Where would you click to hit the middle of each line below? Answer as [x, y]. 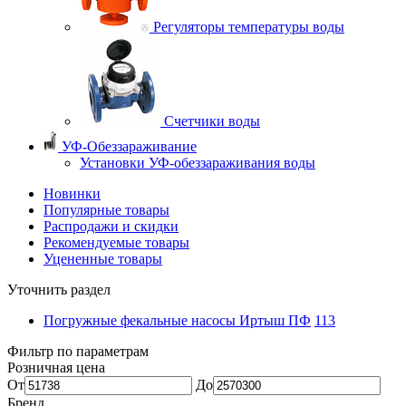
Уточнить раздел [59, 290]
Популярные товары [106, 210]
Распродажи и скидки [111, 226]
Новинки [72, 193]
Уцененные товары [103, 259]
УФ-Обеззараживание [129, 146]
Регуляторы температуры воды [249, 27]
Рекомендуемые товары [116, 242]
